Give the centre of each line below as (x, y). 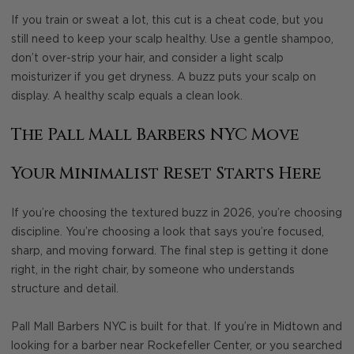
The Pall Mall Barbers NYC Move (155, 135)
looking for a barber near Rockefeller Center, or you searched (177, 346)
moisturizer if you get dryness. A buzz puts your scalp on (164, 78)
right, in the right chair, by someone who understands (153, 270)
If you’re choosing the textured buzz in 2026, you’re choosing (177, 213)
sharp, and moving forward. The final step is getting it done (170, 251)
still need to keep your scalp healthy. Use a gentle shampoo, (172, 40)
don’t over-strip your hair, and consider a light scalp (147, 59)
